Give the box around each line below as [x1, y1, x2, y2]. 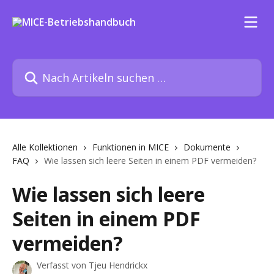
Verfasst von [37, 259, 89, 271]
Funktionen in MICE [92, 141, 169, 153]
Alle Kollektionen [12, 141, 78, 153]
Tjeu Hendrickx [89, 259, 147, 271]
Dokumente [183, 141, 231, 153]
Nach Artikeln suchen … [12, 59, 119, 72]
